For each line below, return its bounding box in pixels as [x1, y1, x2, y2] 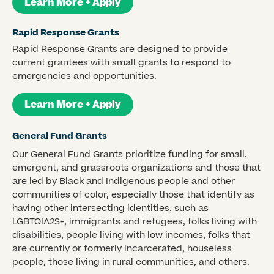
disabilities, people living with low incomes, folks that [12, 228, 250, 242]
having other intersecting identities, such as [12, 201, 209, 215]
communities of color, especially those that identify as [12, 188, 254, 201]
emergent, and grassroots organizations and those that [12, 161, 261, 174]
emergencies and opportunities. [12, 69, 157, 83]
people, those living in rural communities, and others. [12, 255, 250, 268]
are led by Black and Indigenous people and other [12, 174, 235, 188]
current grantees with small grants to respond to [12, 56, 231, 69]
